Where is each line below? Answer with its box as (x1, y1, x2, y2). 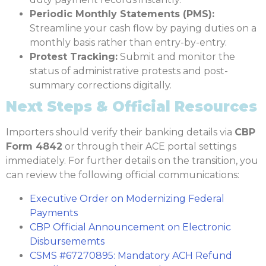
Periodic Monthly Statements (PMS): (30, 8, 214, 20)
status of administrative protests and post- (30, 65, 228, 77)
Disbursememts (30, 236, 104, 248)
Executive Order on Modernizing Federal (30, 193, 224, 205)
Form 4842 (6, 141, 62, 153)
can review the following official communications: (6, 169, 239, 181)
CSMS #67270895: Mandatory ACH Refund (30, 250, 232, 262)
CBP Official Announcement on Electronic (30, 221, 231, 233)
